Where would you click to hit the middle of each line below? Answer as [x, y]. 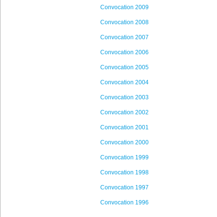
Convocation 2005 [124, 67]
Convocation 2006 [124, 52]
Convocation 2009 [124, 7]
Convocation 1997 [124, 187]
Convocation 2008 [124, 22]
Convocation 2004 [124, 82]
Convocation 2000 [124, 142]
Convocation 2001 [124, 127]
